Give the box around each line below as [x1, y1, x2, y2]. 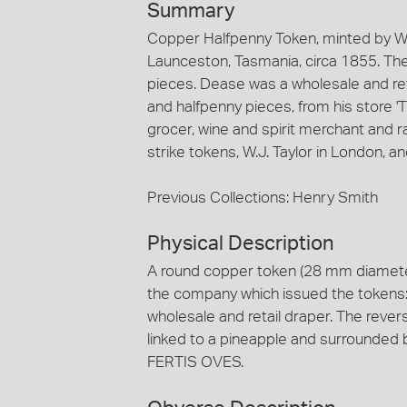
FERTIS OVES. [147, 354, 243, 371]
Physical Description [147, 233, 334, 254]
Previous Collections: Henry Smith [147, 189, 378, 205]
